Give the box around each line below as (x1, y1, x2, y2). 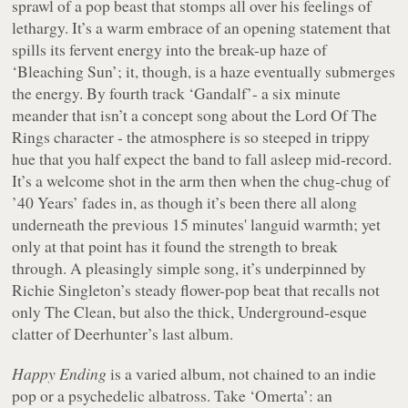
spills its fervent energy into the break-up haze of (12, 37, 328, 60)
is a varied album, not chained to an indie (107, 362, 377, 384)
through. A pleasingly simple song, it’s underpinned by (12, 256, 367, 279)
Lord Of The (295, 103, 378, 126)
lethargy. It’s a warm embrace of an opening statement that (12, 15, 392, 38)
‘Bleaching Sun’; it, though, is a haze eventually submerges (12, 59, 396, 82)
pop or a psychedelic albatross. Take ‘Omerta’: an (12, 383, 333, 406)
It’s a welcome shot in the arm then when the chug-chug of (12, 168, 391, 191)
